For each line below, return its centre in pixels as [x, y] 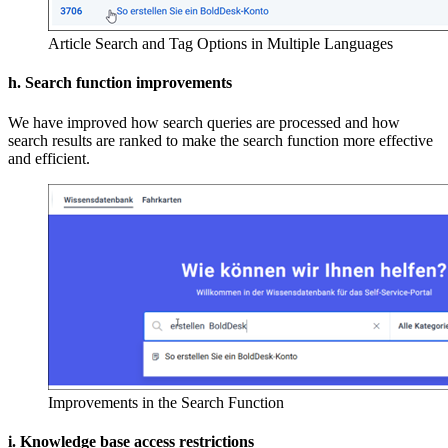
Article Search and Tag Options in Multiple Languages [220, 44]
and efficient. [49, 158]
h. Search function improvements [120, 83]
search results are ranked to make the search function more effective [220, 140]
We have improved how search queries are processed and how [204, 122]
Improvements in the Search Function [166, 402]
